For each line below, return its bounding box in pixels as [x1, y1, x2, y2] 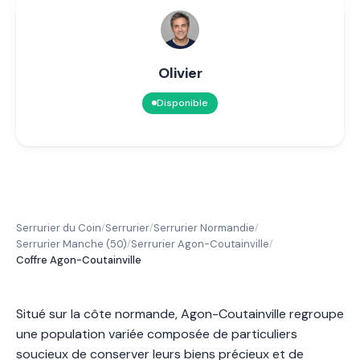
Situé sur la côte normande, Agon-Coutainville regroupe [16, 305, 344, 322]
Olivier [157, 63, 202, 83]
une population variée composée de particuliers [16, 325, 297, 342]
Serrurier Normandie [153, 220, 255, 235]
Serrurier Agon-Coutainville [131, 236, 269, 251]
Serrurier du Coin [16, 220, 101, 235]
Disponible [157, 96, 208, 109]
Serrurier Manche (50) [16, 236, 127, 251]
